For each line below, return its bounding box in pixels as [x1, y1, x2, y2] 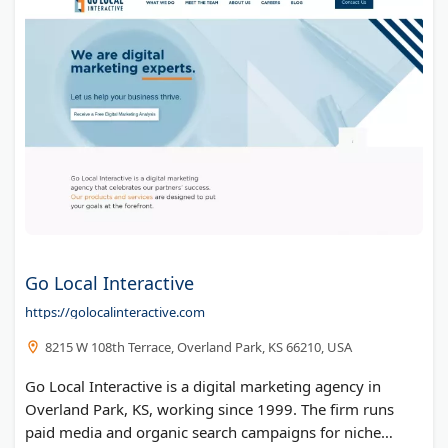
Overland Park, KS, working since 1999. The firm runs [25, 399, 394, 420]
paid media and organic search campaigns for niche [25, 422, 381, 443]
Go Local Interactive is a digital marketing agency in [25, 376, 381, 397]
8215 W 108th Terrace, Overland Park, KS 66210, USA [45, 338, 352, 357]
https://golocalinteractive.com [25, 303, 205, 322]
